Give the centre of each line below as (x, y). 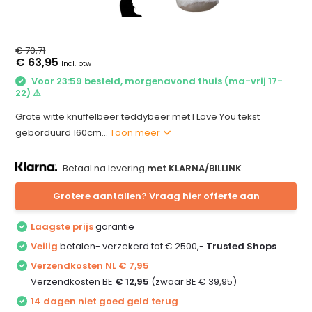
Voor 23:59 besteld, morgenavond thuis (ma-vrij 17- (156, 81)
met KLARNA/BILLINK (195, 168)
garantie (114, 226)
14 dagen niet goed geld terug (105, 301)
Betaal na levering (104, 168)
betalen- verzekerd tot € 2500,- (132, 246)
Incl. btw (77, 64)
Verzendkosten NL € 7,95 (90, 265)
